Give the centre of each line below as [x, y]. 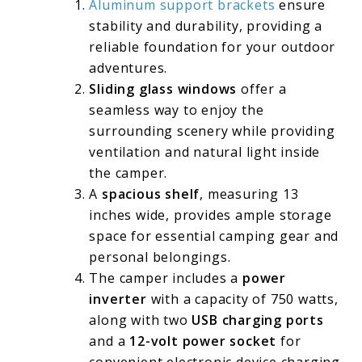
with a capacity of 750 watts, [242, 299]
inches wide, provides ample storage [210, 215]
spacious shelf [151, 194]
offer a [262, 89]
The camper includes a [166, 278]
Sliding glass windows [163, 89]
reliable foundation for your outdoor [213, 47]
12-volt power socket [203, 341]
